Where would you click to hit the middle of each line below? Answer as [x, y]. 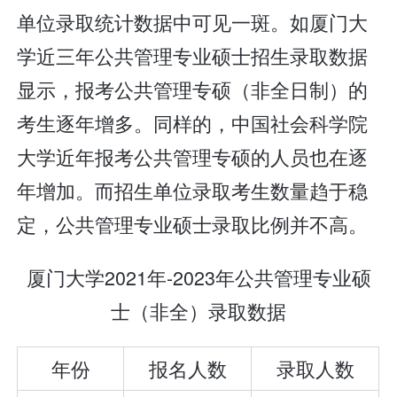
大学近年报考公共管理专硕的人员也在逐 [193, 157]
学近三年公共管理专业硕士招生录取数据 [193, 56]
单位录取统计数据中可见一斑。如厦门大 [193, 22]
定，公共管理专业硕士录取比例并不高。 [193, 224]
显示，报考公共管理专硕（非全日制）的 [193, 90]
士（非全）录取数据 [198, 310]
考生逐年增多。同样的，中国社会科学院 [193, 123]
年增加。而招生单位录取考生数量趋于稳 [193, 191]
